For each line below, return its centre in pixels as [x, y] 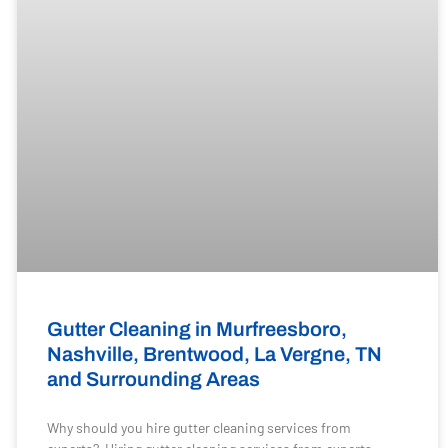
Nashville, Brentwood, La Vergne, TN [214, 353]
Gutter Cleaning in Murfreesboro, [196, 328]
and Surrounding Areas [153, 378]
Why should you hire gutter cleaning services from [198, 427]
